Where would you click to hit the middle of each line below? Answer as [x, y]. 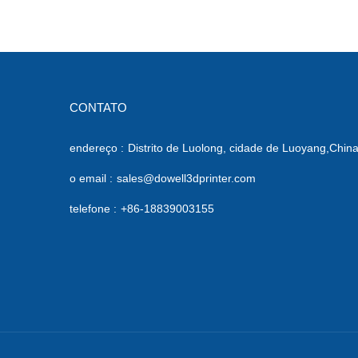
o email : [91, 178]
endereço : [97, 147]
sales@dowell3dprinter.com [186, 178]
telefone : [93, 208]
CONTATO [98, 107]
